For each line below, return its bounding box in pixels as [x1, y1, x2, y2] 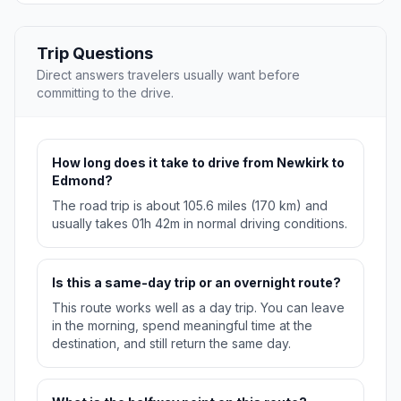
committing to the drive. [37, 85, 174, 101]
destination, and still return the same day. [52, 336, 291, 352]
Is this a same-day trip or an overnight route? [52, 275, 341, 291]
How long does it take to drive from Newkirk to [52, 155, 345, 171]
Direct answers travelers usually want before [37, 67, 300, 83]
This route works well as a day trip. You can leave [52, 300, 345, 316]
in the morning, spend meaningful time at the [52, 318, 312, 334]
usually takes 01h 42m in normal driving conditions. [52, 216, 347, 232]
